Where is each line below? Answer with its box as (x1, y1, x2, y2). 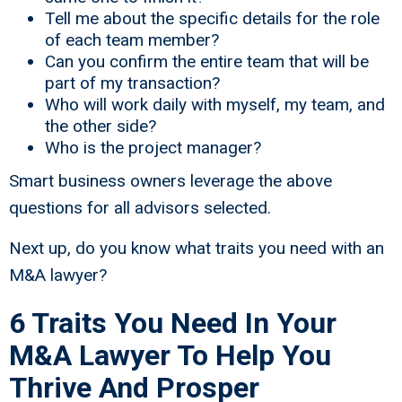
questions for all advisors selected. (9, 197, 271, 219)
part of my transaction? (45, 73, 220, 94)
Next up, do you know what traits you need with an (9, 238, 384, 259)
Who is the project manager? (45, 137, 261, 159)
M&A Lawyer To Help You (9, 338, 331, 373)
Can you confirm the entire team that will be (45, 51, 369, 73)
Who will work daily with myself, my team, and (45, 94, 385, 116)
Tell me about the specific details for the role (45, 8, 380, 30)
